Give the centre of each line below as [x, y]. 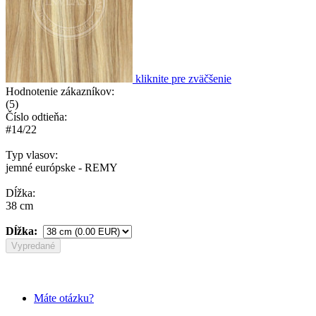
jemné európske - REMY [62, 167]
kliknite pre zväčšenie [183, 78]
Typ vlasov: [32, 154]
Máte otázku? [64, 298]
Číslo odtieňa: [36, 116]
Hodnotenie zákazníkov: [60, 91]
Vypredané [33, 245]
